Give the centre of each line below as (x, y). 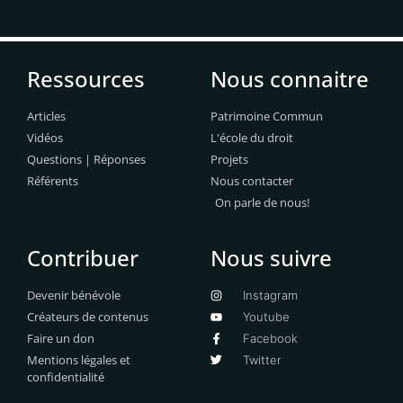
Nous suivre (271, 258)
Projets (229, 160)
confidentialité (66, 377)
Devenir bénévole (74, 296)
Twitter (263, 360)
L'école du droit (252, 138)
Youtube (267, 317)
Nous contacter (252, 181)
